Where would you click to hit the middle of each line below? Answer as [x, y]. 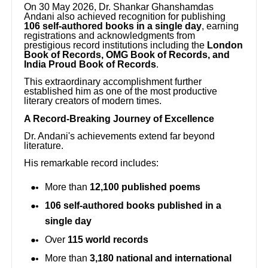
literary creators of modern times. [93, 101]
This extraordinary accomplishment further [113, 82]
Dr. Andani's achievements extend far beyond [120, 136]
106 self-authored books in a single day [113, 26]
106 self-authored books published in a [133, 205]
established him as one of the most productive [121, 92]
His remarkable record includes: [92, 163]
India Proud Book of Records [90, 65]
